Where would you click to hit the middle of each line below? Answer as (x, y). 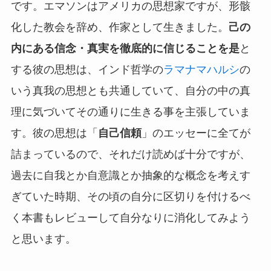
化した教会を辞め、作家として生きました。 (119, 28)
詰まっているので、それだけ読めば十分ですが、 (130, 155)
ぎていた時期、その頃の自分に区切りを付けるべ (130, 197)
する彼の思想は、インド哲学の (87, 70)
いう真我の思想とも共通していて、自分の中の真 (130, 91)
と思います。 (43, 239)
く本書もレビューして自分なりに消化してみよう (130, 218)
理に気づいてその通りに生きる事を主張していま (130, 112)
